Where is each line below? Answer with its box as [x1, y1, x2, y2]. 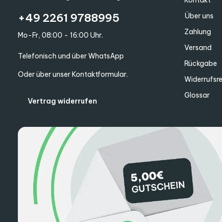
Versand [184, 43, 212, 52]
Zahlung [184, 27, 211, 36]
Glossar [184, 90, 210, 100]
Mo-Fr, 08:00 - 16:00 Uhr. [18, 30, 103, 40]
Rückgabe [184, 58, 217, 68]
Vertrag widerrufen [28, 96, 98, 106]
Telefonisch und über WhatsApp [18, 51, 124, 60]
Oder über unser [18, 69, 72, 79]
